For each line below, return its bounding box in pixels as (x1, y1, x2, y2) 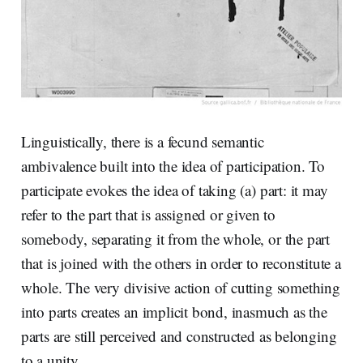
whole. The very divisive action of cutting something (20, 276, 340, 297)
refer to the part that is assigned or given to (20, 203, 275, 224)
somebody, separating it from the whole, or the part (20, 228, 331, 249)
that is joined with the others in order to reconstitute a (20, 252, 341, 273)
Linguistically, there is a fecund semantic (20, 130, 264, 152)
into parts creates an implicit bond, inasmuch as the (20, 301, 327, 322)
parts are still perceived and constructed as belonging (20, 325, 337, 346)
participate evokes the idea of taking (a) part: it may (20, 179, 328, 200)
